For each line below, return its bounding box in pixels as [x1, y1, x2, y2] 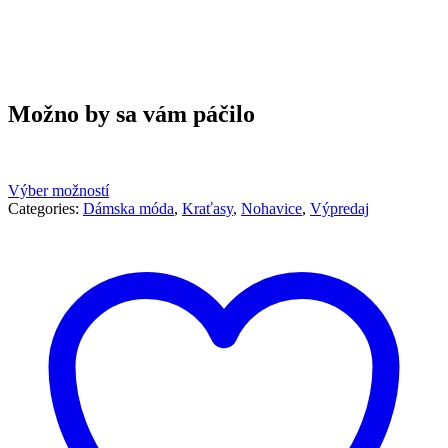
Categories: [8, 199, 83, 217]
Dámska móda [83, 199, 174, 217]
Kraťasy [182, 199, 233, 217]
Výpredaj [310, 199, 369, 217]
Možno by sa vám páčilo [8, 100, 255, 127]
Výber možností [8, 181, 109, 199]
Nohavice [241, 199, 302, 217]
